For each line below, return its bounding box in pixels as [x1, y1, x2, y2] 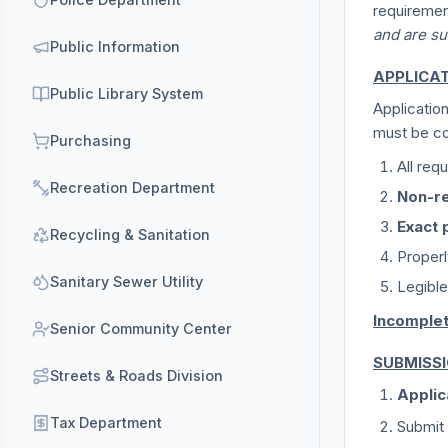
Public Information [50, 38, 180, 55]
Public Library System [50, 85, 203, 102]
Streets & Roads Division [50, 367, 223, 384]
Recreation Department [50, 179, 215, 196]
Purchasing [50, 132, 131, 149]
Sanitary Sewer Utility [50, 273, 203, 290]
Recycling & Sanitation [50, 226, 210, 243]
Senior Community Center [50, 320, 232, 337]
